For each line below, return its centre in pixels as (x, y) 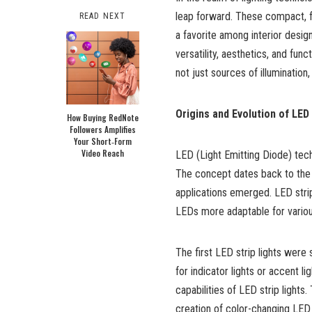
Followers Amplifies (102, 130)
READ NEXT (102, 16)
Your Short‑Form (102, 141)
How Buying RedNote (102, 118)
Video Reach (102, 153)
